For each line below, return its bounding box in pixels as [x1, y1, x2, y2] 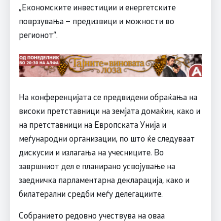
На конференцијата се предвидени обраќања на [18, 91, 197, 102]
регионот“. [18, 29, 58, 40]
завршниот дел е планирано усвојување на [18, 160, 175, 171]
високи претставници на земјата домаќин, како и [18, 105, 200, 116]
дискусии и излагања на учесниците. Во [18, 146, 164, 157]
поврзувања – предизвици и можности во [18, 15, 174, 26]
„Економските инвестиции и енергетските [18, 1, 176, 12]
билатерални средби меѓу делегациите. [18, 187, 163, 199]
